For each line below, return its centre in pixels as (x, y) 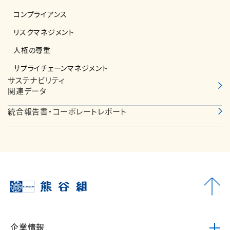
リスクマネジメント (44, 32)
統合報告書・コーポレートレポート (67, 111)
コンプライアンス (40, 14)
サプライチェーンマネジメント (61, 68)
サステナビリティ (36, 80)
